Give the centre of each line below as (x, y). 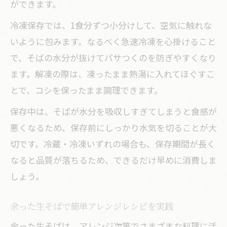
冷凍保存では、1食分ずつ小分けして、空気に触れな (111, 25)
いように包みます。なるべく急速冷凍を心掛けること (113, 41)
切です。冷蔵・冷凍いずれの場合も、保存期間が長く (113, 144)
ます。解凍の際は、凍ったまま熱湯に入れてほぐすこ (112, 74)
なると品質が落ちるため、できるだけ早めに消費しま (113, 160)
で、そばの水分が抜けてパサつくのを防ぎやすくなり (113, 58)
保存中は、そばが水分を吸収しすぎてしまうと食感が (113, 111)
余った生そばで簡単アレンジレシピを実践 (92, 206)
